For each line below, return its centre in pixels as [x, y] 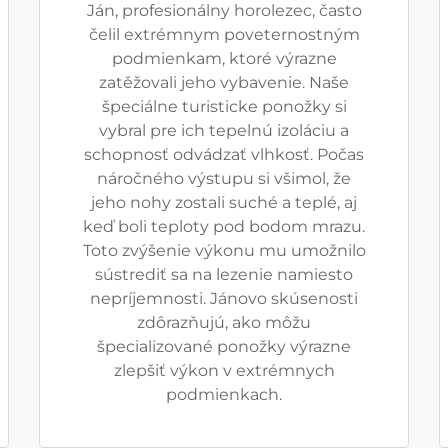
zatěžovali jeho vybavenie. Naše [224, 82]
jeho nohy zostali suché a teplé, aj [224, 202]
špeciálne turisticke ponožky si [224, 106]
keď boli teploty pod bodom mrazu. [224, 226]
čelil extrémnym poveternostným [224, 34]
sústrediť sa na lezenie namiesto [224, 274]
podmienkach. [224, 394]
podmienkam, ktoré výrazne [224, 58]
